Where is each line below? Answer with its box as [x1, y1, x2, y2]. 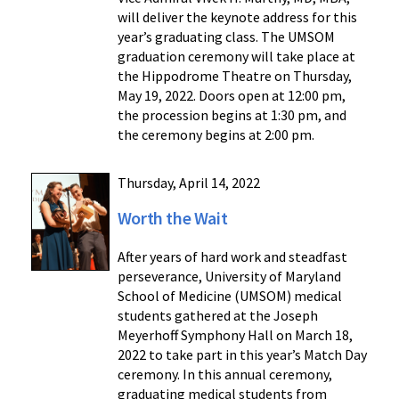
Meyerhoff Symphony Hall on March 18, [117, 326, 353, 345]
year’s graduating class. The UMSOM [117, 28, 335, 46]
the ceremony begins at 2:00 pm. [117, 126, 314, 144]
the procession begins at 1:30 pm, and [117, 106, 346, 125]
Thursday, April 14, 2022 [117, 174, 260, 192]
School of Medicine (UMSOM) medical [117, 287, 342, 305]
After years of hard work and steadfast [117, 248, 347, 266]
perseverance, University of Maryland [117, 267, 341, 286]
